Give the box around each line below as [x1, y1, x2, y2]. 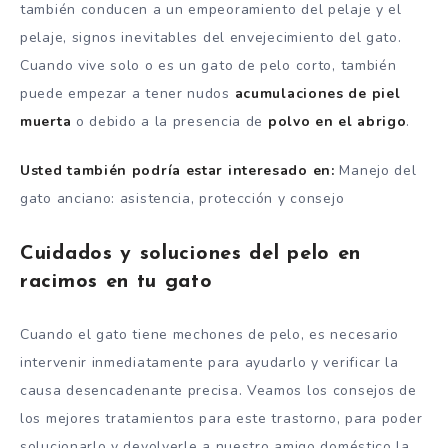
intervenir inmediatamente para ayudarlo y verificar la [20, 353, 399, 373]
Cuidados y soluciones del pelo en [20, 243, 362, 264]
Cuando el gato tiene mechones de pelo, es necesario [20, 325, 399, 345]
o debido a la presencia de [71, 111, 268, 131]
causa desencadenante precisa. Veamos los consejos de [20, 381, 417, 401]
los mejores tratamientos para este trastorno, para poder [20, 409, 423, 429]
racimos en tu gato [20, 271, 213, 292]
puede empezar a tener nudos [20, 83, 235, 103]
